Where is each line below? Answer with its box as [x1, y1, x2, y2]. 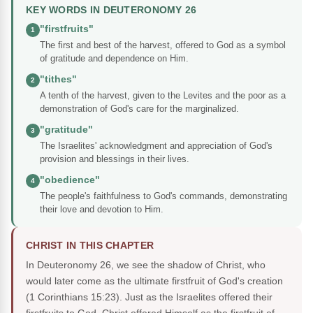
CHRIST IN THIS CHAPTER [26, 240, 154, 252]
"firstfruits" [40, 24, 94, 35]
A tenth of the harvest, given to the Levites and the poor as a [40, 90, 286, 101]
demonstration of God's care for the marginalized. [40, 103, 239, 115]
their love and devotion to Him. [40, 204, 163, 215]
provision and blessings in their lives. [40, 154, 189, 165]
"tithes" [40, 74, 77, 85]
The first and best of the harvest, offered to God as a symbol [40, 40, 286, 51]
